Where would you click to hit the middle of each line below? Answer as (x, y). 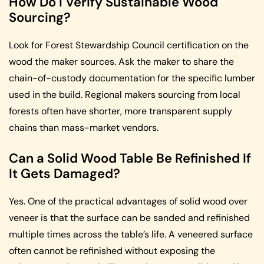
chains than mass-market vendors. (84, 127)
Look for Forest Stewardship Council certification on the (129, 45)
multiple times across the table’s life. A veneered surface (131, 234)
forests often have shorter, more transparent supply (121, 111)
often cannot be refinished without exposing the (112, 250)
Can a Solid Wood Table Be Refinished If (130, 158)
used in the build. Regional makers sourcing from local (125, 94)
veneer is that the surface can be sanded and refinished (129, 217)
